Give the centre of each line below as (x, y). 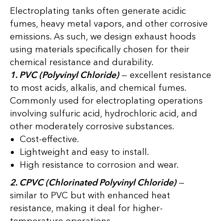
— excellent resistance (165, 75)
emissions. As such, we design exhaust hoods (103, 37)
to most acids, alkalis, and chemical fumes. (98, 88)
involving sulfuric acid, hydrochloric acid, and (104, 114)
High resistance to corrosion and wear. (99, 165)
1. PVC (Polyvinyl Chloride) (64, 75)
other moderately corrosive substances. (92, 127)
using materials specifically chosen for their (100, 50)
